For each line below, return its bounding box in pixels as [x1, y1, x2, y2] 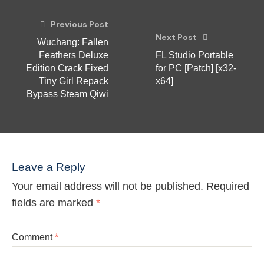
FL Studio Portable [156, 50, 233, 60]
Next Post [156, 32, 197, 42]
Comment [12, 232, 55, 242]
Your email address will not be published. [12, 180, 203, 192]
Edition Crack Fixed [26, 63, 108, 73]
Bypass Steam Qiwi [27, 89, 108, 99]
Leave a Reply [12, 161, 85, 173]
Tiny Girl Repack [39, 76, 108, 86]
